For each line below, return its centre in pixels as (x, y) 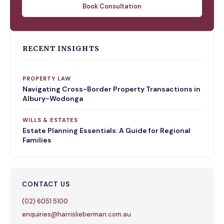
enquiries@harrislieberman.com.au (76, 214)
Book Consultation (112, 6)
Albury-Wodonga (53, 98)
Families (37, 140)
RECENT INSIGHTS (61, 48)
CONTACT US (46, 184)
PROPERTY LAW (47, 78)
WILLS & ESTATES (50, 120)
